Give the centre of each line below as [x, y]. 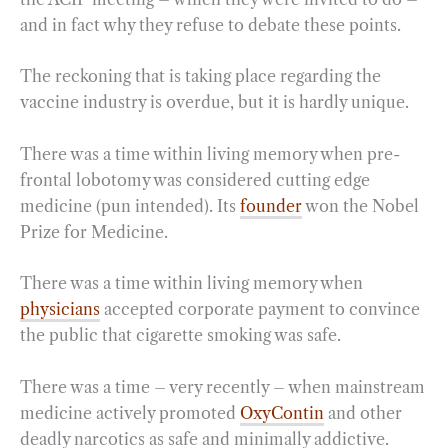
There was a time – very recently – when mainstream [222, 387]
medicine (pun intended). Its [130, 205]
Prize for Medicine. [96, 231]
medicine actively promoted [130, 413]
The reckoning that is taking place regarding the [200, 76]
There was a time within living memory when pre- [210, 153]
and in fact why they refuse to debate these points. [210, 24]
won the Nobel [360, 205]
